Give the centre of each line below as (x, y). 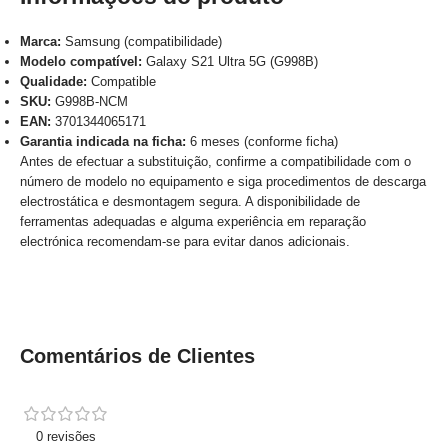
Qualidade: (53, 82)
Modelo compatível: (81, 62)
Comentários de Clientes (137, 356)
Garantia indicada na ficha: (103, 142)
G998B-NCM (89, 102)
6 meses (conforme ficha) (262, 142)
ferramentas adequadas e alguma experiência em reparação (193, 222)
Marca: (40, 42)
